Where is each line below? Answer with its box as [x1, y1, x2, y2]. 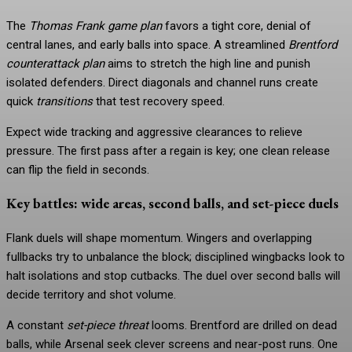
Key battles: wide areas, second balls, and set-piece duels [6, 194, 339, 213]
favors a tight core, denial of [162, 18, 311, 33]
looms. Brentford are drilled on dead [148, 317, 337, 332]
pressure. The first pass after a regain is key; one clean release [6, 143, 330, 158]
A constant [6, 317, 67, 332]
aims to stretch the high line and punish [104, 56, 310, 71]
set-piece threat [67, 317, 148, 332]
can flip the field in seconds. [6, 162, 149, 177]
